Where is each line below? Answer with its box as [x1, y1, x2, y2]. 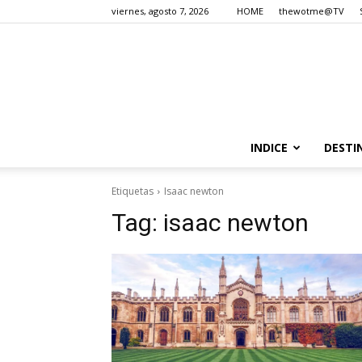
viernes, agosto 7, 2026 [112, 5, 208, 17]
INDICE [250, 140, 288, 155]
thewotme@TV [279, 5, 344, 17]
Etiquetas [112, 184, 154, 198]
